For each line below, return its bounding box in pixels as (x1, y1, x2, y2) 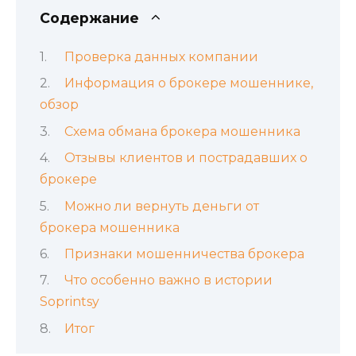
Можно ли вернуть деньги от (64, 198, 259, 214)
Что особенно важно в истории (64, 273, 273, 288)
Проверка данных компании (64, 48, 258, 64)
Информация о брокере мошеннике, (64, 75, 313, 91)
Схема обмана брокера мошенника (64, 123, 300, 139)
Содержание (40, 9, 139, 26)
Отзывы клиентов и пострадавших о (64, 150, 308, 166)
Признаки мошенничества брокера (64, 246, 304, 261)
